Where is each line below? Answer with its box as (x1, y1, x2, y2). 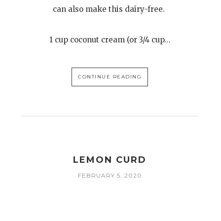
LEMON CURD (73, 154, 147, 165)
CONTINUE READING (78, 74, 142, 80)
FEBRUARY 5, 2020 (77, 172, 142, 179)
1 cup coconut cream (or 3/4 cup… (49, 35, 171, 44)
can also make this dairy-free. (53, 4, 167, 14)
